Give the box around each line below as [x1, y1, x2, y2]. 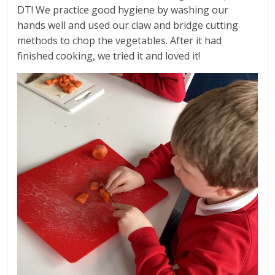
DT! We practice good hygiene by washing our [17, 3, 229, 17]
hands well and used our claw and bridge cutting [17, 18, 239, 33]
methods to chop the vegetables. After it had [17, 34, 222, 48]
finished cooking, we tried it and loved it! [17, 49, 201, 63]
